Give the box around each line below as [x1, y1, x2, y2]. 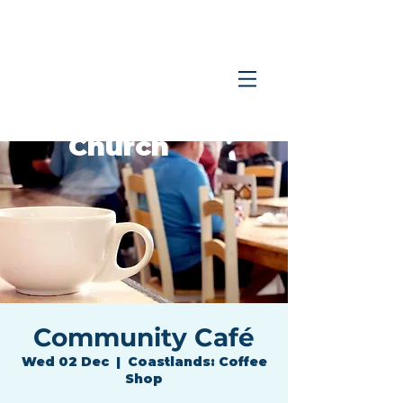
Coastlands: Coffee [127, 354, 267, 370]
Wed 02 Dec [21, 354, 109, 370]
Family [71, 94, 166, 126]
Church [68, 130, 169, 162]
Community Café [33, 322, 255, 353]
